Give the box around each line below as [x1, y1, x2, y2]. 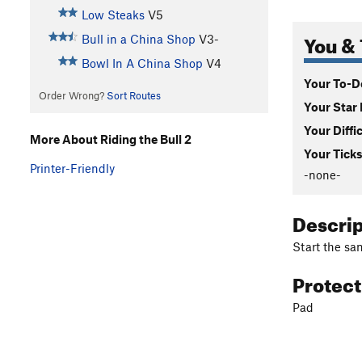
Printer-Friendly [30, 160, 115, 175]
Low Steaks [81, 7, 145, 23]
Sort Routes [106, 89, 161, 103]
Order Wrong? [38, 89, 107, 103]
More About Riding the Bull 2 [30, 131, 192, 146]
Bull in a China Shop [81, 32, 196, 47]
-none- [304, 166, 341, 182]
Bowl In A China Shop [81, 56, 203, 71]
